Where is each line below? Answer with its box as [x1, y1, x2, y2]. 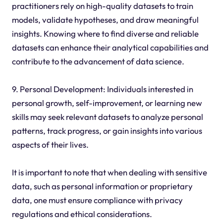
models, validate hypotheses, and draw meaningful [11, 14, 199, 25]
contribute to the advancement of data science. [11, 55, 184, 66]
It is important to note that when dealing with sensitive [11, 166, 207, 177]
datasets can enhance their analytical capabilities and [11, 42, 209, 53]
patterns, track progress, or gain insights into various [11, 125, 202, 136]
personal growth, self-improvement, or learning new [11, 97, 202, 108]
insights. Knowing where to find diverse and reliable [11, 28, 199, 39]
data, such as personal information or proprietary [11, 180, 193, 191]
